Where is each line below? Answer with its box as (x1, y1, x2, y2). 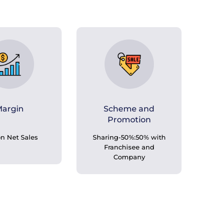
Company (113, 153, 145, 161)
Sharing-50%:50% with (92, 133, 166, 141)
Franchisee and (104, 143, 154, 151)
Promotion (107, 115, 151, 124)
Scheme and (104, 104, 155, 113)
